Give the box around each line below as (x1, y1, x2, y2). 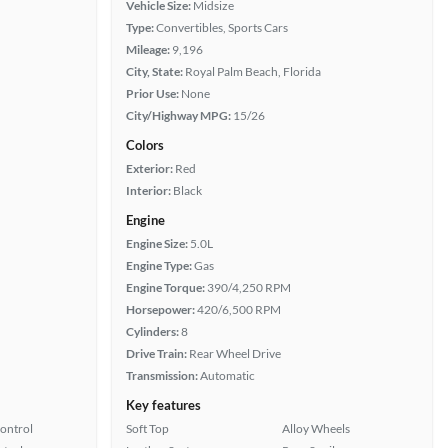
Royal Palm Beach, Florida (185, 64, 321, 79)
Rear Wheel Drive (189, 346, 281, 361)
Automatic (200, 368, 255, 383)
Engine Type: (126, 258, 192, 273)
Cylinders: (126, 324, 179, 339)
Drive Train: (126, 346, 187, 361)
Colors (126, 137, 164, 153)
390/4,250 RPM (207, 280, 291, 295)
